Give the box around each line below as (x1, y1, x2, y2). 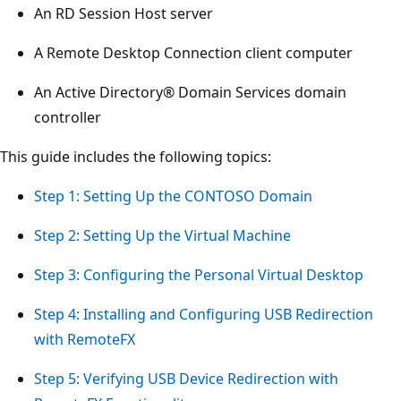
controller (34, 107, 101, 127)
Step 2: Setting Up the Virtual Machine (34, 225, 291, 245)
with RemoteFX (34, 328, 135, 349)
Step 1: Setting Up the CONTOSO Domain (34, 185, 312, 206)
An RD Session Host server (34, 3, 213, 23)
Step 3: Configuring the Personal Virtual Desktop (34, 264, 363, 285)
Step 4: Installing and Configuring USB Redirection (34, 303, 373, 324)
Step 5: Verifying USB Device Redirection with (34, 368, 338, 388)
